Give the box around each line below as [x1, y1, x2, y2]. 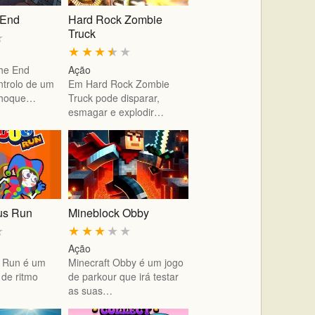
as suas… [68, 283, 113, 298]
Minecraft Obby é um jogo [68, 255, 184, 270]
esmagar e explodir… [68, 104, 165, 119]
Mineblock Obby [68, 204, 150, 221]
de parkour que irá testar [68, 269, 179, 284]
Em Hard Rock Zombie [68, 76, 170, 91]
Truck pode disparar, [68, 90, 160, 105]
